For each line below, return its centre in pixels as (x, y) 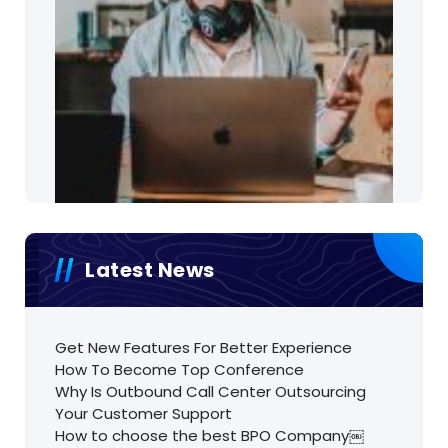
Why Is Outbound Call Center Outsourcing (210, 392)
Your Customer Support (143, 414)
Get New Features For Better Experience (203, 348)
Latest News (150, 270)
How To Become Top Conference (179, 370)
